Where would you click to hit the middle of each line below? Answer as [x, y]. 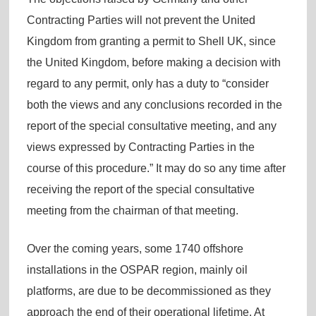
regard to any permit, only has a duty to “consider [147, 83]
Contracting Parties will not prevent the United [141, 20]
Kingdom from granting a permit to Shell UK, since [151, 41]
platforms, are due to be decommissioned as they [148, 291]
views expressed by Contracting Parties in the [140, 147]
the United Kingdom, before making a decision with [153, 62]
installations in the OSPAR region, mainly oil [137, 269]
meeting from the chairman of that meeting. [132, 210]
